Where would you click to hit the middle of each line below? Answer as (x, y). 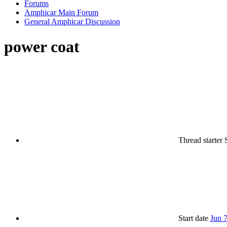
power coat (42, 46)
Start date (193, 218)
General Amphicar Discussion (72, 22)
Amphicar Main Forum (61, 13)
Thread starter (200, 140)
